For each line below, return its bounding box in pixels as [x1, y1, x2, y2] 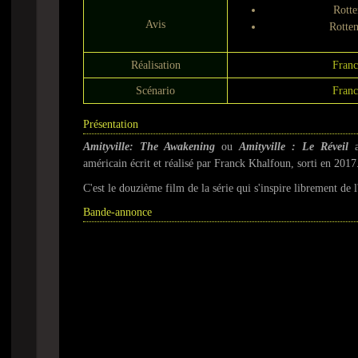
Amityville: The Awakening [83, 141, 215, 153]
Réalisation [130, 59, 181, 71]
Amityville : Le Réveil [239, 141, 348, 153]
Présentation [83, 118, 138, 130]
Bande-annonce [83, 206, 152, 218]
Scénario [136, 85, 175, 97]
